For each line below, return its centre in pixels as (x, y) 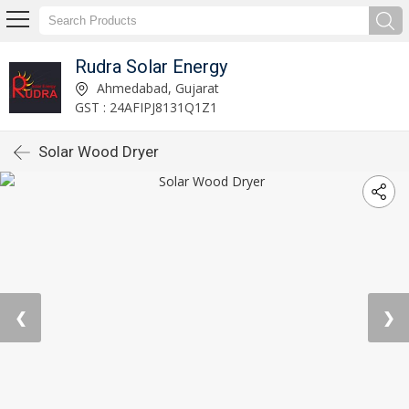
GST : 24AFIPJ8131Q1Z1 (146, 107)
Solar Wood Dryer (99, 152)
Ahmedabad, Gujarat (156, 88)
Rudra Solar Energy (151, 66)
